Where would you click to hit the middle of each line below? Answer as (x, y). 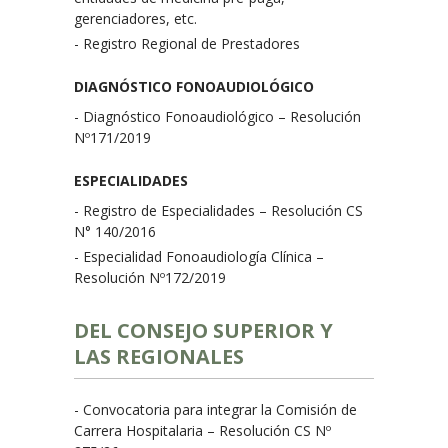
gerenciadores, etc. (135, 18)
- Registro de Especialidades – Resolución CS (218, 210)
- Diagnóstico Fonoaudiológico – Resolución (217, 116)
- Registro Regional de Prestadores (187, 43)
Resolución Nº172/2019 (150, 277)
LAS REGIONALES (159, 356)
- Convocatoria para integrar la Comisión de (215, 409)
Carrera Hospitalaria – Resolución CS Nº (202, 430)
